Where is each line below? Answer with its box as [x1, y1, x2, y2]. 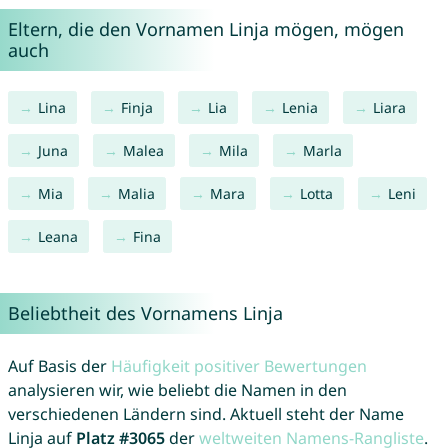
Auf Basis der [7, 355, 111, 378]
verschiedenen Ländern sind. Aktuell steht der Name [7, 403, 404, 426]
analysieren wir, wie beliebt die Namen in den [7, 379, 347, 402]
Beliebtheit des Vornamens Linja [7, 301, 283, 326]
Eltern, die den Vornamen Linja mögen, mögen [7, 17, 404, 42]
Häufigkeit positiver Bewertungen [110, 355, 367, 378]
